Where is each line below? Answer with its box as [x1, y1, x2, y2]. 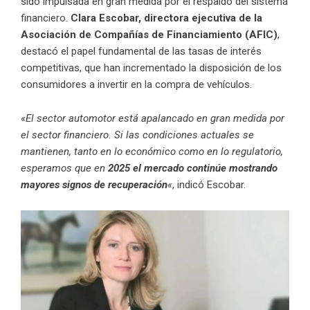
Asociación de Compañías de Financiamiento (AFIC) [21, 28, 277, 41]
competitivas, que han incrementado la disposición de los [21, 61, 282, 74]
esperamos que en [21, 161, 108, 174]
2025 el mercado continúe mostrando [108, 161, 277, 174]
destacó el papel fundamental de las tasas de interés [21, 44, 262, 57]
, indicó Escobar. [172, 178, 246, 191]
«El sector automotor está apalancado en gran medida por [21, 111, 284, 125]
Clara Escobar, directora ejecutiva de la [68, 11, 262, 24]
